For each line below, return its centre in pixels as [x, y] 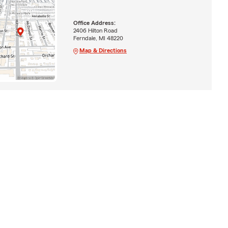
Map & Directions [103, 50]
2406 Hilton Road [95, 30]
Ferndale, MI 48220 [98, 38]
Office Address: [94, 23]
